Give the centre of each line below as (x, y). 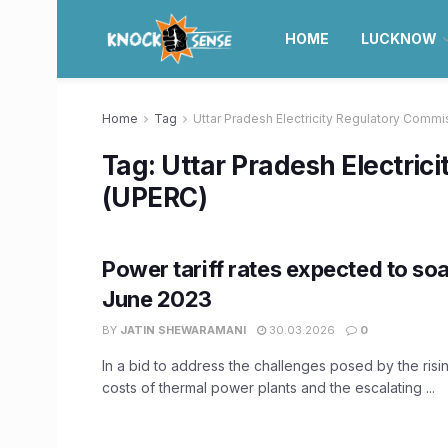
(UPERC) (155, 197)
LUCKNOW (398, 38)
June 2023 (157, 299)
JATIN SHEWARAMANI (183, 330)
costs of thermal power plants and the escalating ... (268, 387)
